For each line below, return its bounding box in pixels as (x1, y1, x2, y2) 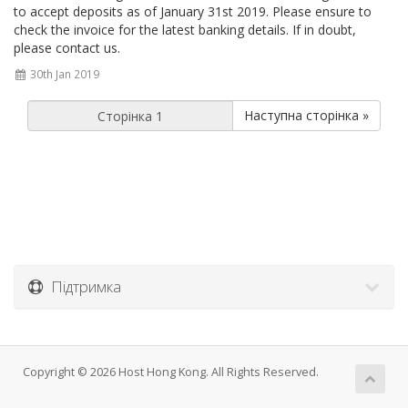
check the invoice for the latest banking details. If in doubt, (14, 21, 356, 38)
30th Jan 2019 (27, 66, 100, 81)
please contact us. (14, 39, 120, 56)
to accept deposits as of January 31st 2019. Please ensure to (14, 3, 372, 20)
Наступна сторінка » (244, 107, 369, 124)
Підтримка (44, 276, 121, 297)
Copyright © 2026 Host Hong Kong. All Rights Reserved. (23, 364, 319, 380)
